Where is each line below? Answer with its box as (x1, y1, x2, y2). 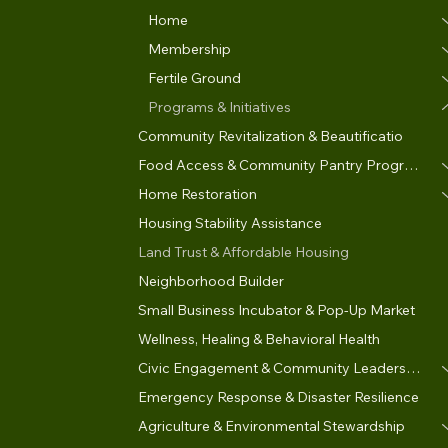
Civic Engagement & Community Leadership (406, 358, 421, 377)
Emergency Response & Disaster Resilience (138, 387, 420, 406)
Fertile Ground (148, 68, 242, 87)
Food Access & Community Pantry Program (404, 155, 419, 174)
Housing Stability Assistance (138, 213, 323, 232)
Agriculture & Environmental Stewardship (138, 416, 406, 435)
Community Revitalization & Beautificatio (138, 126, 404, 145)
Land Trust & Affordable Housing (138, 242, 350, 261)
